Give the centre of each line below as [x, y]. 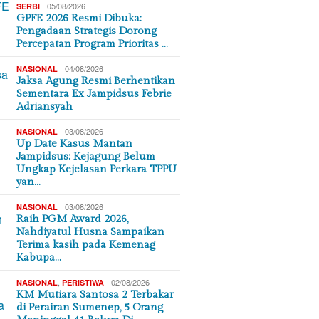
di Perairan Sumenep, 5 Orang [90, 307]
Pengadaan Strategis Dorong [87, 31]
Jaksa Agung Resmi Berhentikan [96, 81]
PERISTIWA [83, 282]
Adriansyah [45, 106]
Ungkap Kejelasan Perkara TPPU [97, 169]
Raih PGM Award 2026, [73, 219]
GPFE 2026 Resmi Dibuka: [79, 18]
